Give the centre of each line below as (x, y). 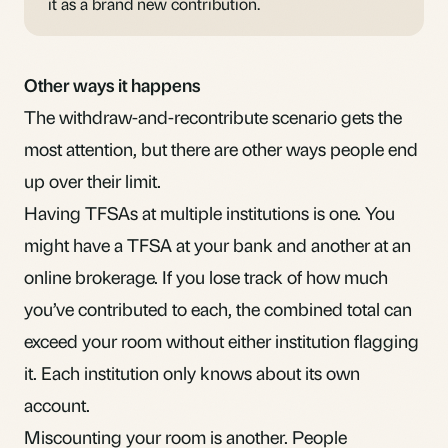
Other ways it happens (112, 84)
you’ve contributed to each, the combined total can (218, 308)
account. (57, 404)
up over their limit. (92, 180)
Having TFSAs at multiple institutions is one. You (209, 212)
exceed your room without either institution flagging (221, 340)
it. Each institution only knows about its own (192, 372)
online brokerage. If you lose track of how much (206, 276)
